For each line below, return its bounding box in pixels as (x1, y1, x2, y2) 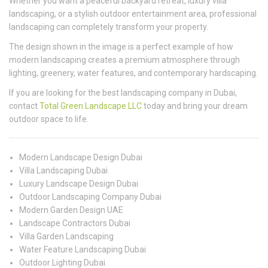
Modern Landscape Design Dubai (19, 153, 142, 162)
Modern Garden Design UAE (19, 205, 123, 215)
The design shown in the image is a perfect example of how (9, 42, 233, 51)
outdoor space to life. (9, 114, 89, 124)
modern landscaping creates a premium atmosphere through (9, 55, 240, 65)
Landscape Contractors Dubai (19, 218, 130, 228)
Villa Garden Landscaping (19, 232, 114, 241)
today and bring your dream (142, 101, 248, 111)
